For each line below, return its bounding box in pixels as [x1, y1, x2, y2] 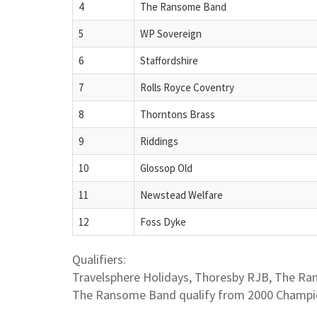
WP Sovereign [140, 26, 202, 40]
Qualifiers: [72, 250, 126, 267]
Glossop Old [140, 161, 192, 175]
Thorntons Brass [140, 107, 215, 121]
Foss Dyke [140, 214, 186, 229]
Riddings [140, 134, 178, 148]
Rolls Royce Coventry [140, 80, 234, 94]
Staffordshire [140, 53, 198, 67]
